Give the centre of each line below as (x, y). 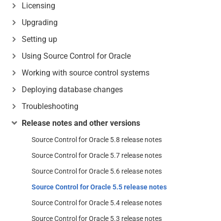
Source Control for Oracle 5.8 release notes (97, 140)
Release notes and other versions (81, 123)
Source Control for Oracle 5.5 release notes (99, 187)
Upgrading (40, 22)
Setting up (39, 39)
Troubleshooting (50, 106)
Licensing (38, 6)
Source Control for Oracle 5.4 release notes (97, 203)
